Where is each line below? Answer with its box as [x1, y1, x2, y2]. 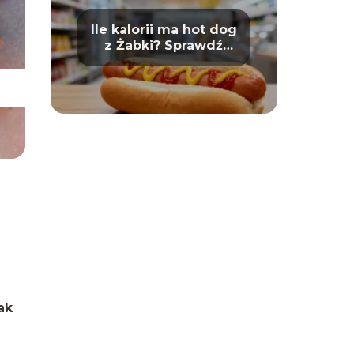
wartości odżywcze [97, 54, 230, 69]
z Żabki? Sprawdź [104, 38, 224, 53]
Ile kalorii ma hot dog [90, 22, 237, 37]
